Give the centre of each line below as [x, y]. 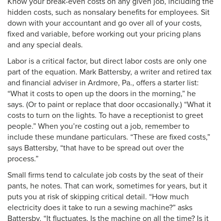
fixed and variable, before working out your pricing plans [104, 34]
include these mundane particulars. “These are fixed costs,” [109, 137]
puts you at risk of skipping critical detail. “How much [98, 197]
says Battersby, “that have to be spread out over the [96, 148]
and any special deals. [45, 45]
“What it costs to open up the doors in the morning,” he [102, 94]
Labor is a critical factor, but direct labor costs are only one [107, 61]
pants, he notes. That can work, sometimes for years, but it [107, 186]
